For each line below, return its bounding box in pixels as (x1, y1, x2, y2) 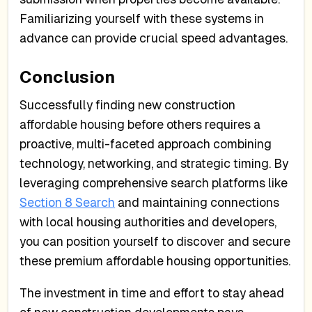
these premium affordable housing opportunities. (19, 254, 291, 269)
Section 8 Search (19, 196, 116, 210)
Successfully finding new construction (19, 98, 236, 113)
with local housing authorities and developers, (19, 215, 277, 230)
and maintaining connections (115, 196, 280, 210)
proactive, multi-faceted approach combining (19, 137, 272, 152)
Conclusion (19, 68, 116, 87)
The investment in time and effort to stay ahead (19, 286, 285, 300)
